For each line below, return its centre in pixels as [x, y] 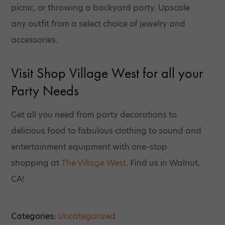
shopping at [36, 163]
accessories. [35, 40]
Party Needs [45, 90]
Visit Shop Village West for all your [107, 73]
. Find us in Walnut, [163, 163]
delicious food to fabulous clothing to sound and [106, 131]
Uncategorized [87, 216]
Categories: [35, 216]
